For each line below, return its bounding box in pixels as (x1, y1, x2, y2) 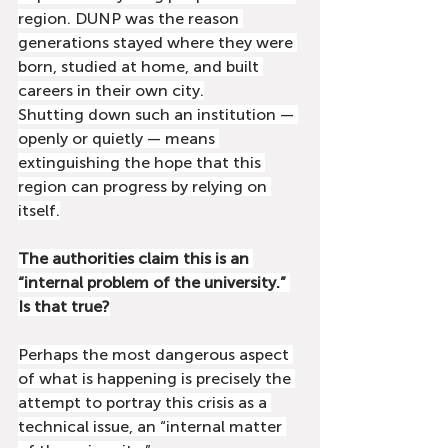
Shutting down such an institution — (18, 105, 298, 124)
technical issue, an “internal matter (18, 417, 286, 436)
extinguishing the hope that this (18, 153, 265, 172)
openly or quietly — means (18, 129, 219, 148)
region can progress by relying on (18, 177, 271, 196)
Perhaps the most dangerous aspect (18, 345, 293, 364)
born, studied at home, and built (18, 57, 263, 76)
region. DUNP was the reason (18, 9, 243, 28)
